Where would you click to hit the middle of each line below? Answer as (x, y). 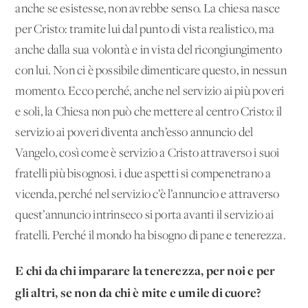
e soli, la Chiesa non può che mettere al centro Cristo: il (149, 112)
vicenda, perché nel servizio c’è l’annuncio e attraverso (147, 195)
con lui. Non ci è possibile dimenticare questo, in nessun (151, 71)
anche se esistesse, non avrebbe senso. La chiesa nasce (148, 9)
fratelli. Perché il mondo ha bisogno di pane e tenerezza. (151, 236)
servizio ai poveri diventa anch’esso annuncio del (134, 133)
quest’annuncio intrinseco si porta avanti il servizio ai (145, 215)
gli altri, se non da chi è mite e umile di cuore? (139, 292)
